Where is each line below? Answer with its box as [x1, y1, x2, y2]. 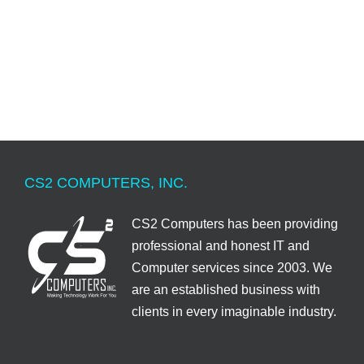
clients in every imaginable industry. [132, 305, 336, 319]
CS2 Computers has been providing [132, 217, 338, 232]
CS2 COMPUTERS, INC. [24, 175, 188, 192]
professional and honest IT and [132, 239, 310, 253]
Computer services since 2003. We [132, 261, 332, 275]
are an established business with [132, 283, 320, 297]
